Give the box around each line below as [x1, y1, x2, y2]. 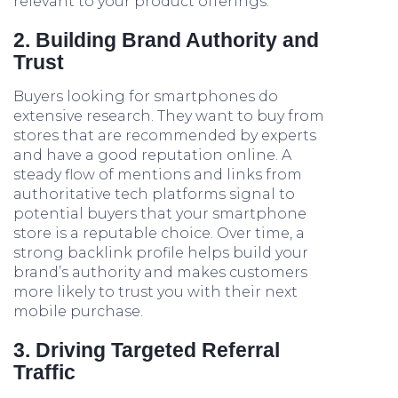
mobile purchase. [13, 303, 143, 320]
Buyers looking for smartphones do [13, 88, 278, 105]
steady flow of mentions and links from [13, 166, 302, 183]
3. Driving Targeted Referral [13, 338, 280, 362]
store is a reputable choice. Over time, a [13, 225, 305, 242]
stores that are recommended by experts [13, 127, 316, 144]
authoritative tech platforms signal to [13, 186, 295, 203]
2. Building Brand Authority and [13, 28, 319, 52]
